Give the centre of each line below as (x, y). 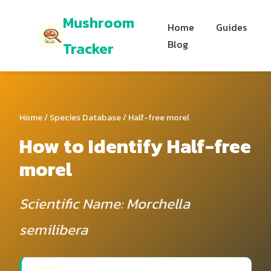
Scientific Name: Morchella (105, 204)
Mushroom (99, 23)
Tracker (88, 49)
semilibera (54, 230)
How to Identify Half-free (135, 146)
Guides (232, 27)
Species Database (85, 117)
